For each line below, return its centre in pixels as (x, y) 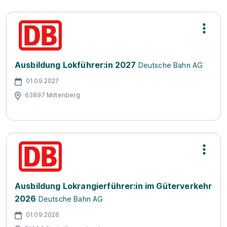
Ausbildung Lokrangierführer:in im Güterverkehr (113, 186)
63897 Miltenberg (53, 95)
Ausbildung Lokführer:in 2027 (75, 65)
